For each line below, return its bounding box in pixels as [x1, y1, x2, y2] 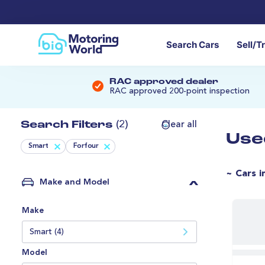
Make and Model [40, 178, 109, 188]
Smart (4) [30, 228, 64, 237]
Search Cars [166, 40, 219, 51]
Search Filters [21, 119, 116, 131]
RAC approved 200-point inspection [109, 87, 250, 96]
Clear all [161, 120, 197, 130]
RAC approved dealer [109, 77, 218, 87]
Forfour [73, 143, 98, 150]
